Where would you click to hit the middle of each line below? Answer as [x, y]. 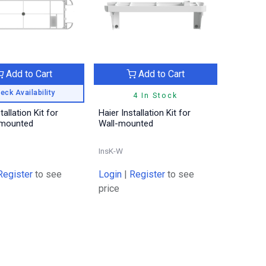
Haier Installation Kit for [145, 113]
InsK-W [111, 151]
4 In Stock [156, 95]
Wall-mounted [126, 123]
